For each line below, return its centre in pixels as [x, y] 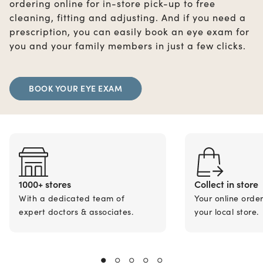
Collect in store [226, 184]
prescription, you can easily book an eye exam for [129, 31]
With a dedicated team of [72, 198]
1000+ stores [45, 184]
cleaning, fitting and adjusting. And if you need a [128, 17]
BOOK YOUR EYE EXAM [75, 88]
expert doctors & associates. [76, 211]
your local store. [227, 211]
